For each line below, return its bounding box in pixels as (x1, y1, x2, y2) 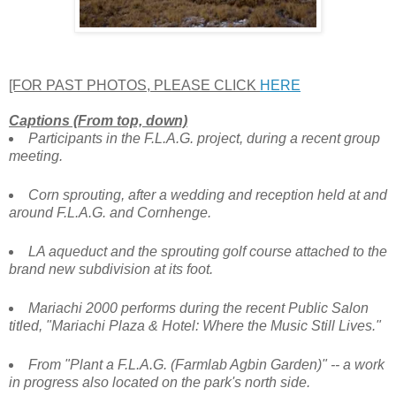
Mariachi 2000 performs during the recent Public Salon (27, 301, 369, 316)
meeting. (9, 148, 63, 164)
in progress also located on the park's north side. (9, 374, 310, 390)
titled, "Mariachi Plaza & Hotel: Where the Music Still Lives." (9, 318, 381, 333)
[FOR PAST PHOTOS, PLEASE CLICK (9, 78, 260, 94)
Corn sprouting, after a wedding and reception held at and (27, 187, 387, 203)
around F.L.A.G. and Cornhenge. (9, 205, 211, 221)
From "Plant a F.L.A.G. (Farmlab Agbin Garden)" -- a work (27, 356, 385, 372)
